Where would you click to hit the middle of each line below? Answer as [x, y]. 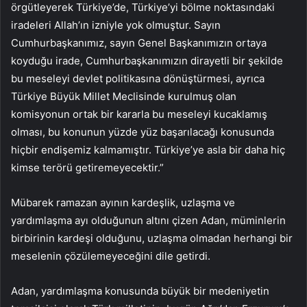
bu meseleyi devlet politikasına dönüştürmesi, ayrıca [138, 79]
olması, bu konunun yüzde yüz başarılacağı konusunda [143, 132]
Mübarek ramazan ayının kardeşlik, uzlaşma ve [123, 203]
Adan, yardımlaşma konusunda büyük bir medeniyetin [140, 291]
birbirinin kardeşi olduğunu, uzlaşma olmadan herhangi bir [152, 238]
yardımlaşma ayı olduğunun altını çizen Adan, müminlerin [148, 221]
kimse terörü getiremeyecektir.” [87, 168]
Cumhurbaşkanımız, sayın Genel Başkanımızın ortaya [139, 43]
